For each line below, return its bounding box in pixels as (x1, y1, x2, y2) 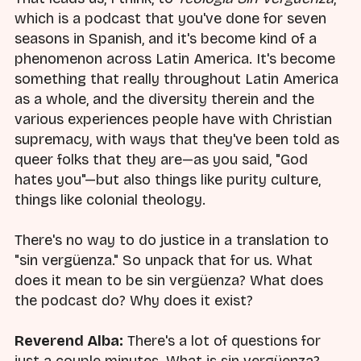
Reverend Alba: (15, 332, 123, 351)
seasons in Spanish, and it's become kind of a (15, 29, 317, 48)
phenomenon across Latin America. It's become (15, 49, 335, 68)
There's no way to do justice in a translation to (15, 231, 329, 250)
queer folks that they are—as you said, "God (15, 150, 308, 168)
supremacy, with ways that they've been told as (15, 130, 339, 148)
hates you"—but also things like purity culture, (15, 170, 321, 189)
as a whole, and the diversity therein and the (15, 89, 314, 108)
